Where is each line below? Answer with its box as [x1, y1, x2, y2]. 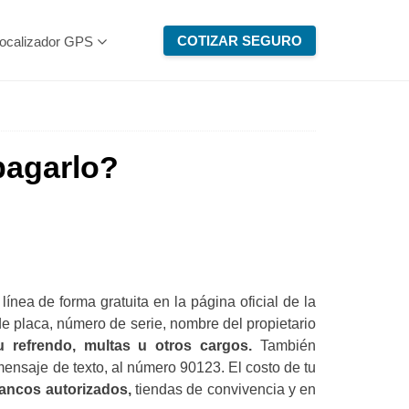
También [260, 338, 317, 353]
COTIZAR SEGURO [177, 33, 302, 48]
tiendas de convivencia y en [131, 382, 317, 397]
